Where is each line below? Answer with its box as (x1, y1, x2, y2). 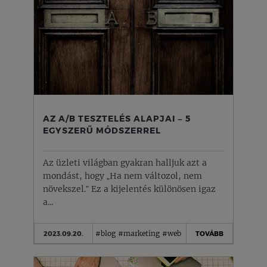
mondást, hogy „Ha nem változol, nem (43, 170, 202, 181)
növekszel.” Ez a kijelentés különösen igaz (43, 184, 216, 194)
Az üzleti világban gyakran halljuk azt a (43, 157, 207, 168)
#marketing (118, 228, 160, 238)
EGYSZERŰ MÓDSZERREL (43, 125, 161, 135)
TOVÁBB (195, 229, 223, 237)
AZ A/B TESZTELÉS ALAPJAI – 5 (43, 113, 191, 123)
